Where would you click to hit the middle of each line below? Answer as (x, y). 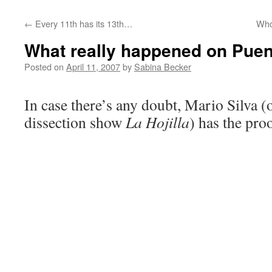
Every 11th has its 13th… (83, 23)
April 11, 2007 (93, 66)
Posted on (44, 66)
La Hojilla (158, 122)
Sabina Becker (163, 66)
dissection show (75, 122)
